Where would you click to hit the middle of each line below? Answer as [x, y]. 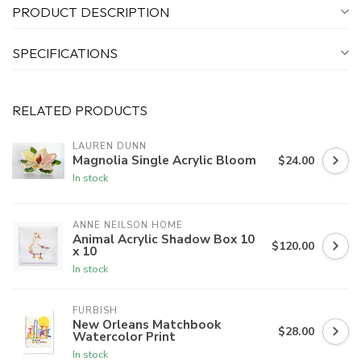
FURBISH [95, 311]
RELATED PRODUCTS [80, 110]
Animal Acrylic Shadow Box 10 [164, 239]
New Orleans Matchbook [147, 325]
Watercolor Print [124, 337]
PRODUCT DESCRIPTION [91, 12]
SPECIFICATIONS [65, 53]
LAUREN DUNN [110, 146]
